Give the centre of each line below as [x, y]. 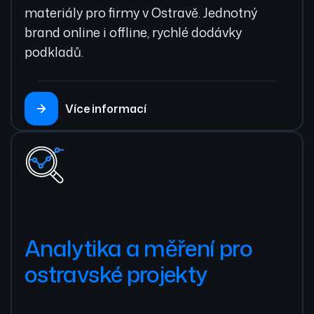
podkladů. [54, 52]
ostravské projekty [116, 274]
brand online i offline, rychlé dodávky [133, 32]
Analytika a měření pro [138, 248]
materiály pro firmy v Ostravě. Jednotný [141, 12]
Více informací [106, 108]
